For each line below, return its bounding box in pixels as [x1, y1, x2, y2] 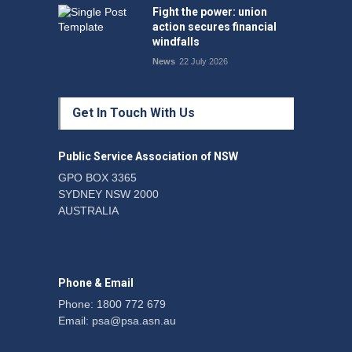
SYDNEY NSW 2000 [58, 187, 159, 200]
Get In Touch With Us [72, 104, 195, 120]
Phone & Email [58, 276, 134, 289]
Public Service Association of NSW [58, 149, 238, 163]
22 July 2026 [179, 56, 228, 66]
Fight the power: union [152, 5, 267, 18]
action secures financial [152, 20, 277, 33]
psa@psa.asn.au [92, 313, 176, 327]
